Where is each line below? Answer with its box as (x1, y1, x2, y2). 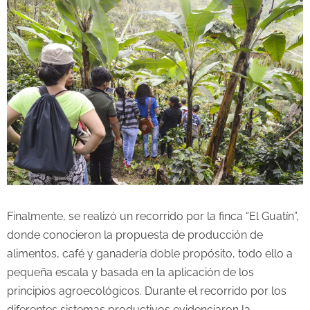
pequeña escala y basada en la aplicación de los (7, 265, 254, 279)
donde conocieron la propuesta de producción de (7, 228, 263, 241)
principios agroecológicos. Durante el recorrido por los (7, 284, 286, 298)
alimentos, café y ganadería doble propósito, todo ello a (7, 246, 293, 260)
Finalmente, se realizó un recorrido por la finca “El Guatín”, (7, 209, 299, 223)
